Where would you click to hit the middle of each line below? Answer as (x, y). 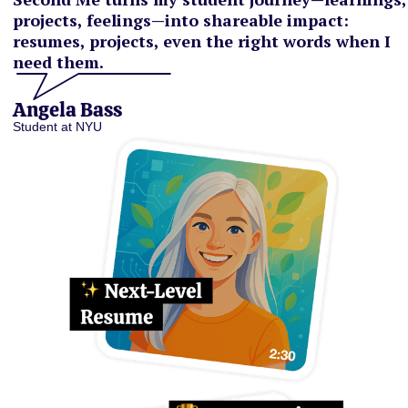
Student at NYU (57, 127)
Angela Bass (67, 110)
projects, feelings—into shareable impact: (181, 20)
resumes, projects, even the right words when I (202, 41)
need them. (58, 62)
